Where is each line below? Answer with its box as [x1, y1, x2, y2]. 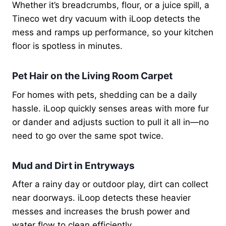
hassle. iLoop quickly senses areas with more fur [12, 103, 209, 114]
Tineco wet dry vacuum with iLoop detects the [12, 14, 200, 24]
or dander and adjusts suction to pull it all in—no [12, 117, 209, 127]
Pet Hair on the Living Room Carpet [12, 70, 173, 82]
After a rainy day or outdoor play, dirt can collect [12, 179, 208, 190]
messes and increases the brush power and [12, 206, 190, 217]
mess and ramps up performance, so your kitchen [12, 27, 213, 38]
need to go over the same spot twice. [12, 130, 163, 141]
